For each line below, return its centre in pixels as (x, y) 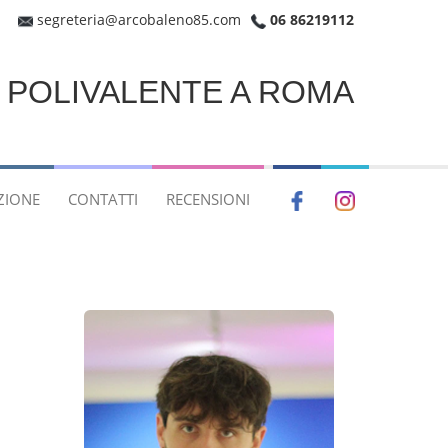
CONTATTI (102, 199)
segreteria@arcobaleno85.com (136, 19)
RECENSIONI (207, 199)
